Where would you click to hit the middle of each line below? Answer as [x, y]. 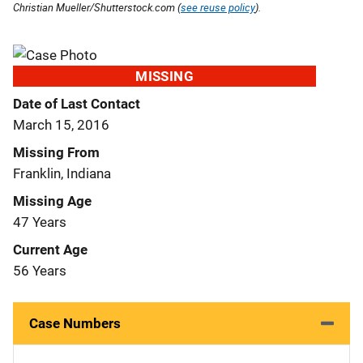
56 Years [40, 270]
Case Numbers [75, 323]
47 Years [40, 222]
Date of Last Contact [77, 103]
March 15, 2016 [61, 124]
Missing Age [52, 201]
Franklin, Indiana [62, 173]
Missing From [56, 152]
